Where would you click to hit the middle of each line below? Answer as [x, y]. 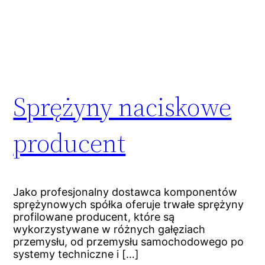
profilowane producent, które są [94, 216]
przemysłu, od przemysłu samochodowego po [129, 241]
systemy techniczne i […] [76, 254]
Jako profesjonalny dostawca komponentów [125, 192]
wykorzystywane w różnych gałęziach [109, 229]
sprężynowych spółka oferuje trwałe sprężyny [129, 204]
